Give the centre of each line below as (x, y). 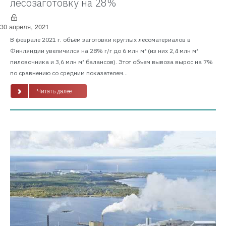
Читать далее (54, 91)
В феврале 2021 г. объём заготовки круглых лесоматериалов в (100, 40)
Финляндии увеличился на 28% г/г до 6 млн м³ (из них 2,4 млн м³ (104, 51)
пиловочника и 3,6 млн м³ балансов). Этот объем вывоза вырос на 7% (111, 62)
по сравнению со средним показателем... (69, 73)
